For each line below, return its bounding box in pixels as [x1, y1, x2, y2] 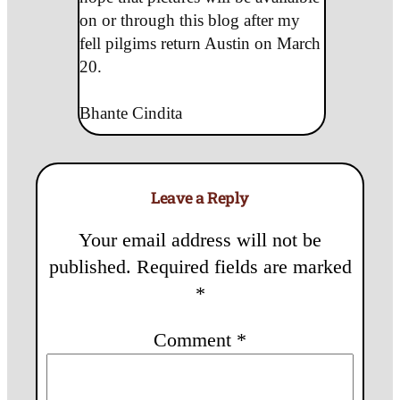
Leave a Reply [151, 187, 249, 209]
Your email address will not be [79, 229, 321, 252]
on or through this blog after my [79, 10, 300, 29]
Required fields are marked [136, 255, 352, 279]
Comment [154, 329, 237, 352]
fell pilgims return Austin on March [79, 33, 321, 53]
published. [48, 255, 131, 279]
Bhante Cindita [79, 103, 182, 122]
